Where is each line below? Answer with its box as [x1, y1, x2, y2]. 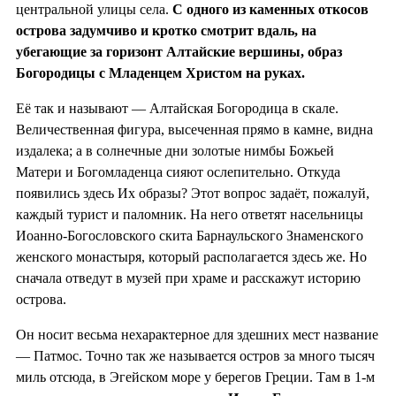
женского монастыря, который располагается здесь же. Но [16, 249, 367, 265]
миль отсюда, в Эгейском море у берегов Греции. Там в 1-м [16, 369, 375, 385]
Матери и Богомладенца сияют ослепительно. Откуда [16, 164, 340, 180]
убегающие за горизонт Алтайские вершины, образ [16, 44, 342, 60]
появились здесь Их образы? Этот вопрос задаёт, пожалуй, [16, 186, 369, 202]
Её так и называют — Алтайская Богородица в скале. [16, 101, 339, 117]
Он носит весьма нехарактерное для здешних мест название [16, 327, 378, 343]
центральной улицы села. [16, 2, 172, 18]
